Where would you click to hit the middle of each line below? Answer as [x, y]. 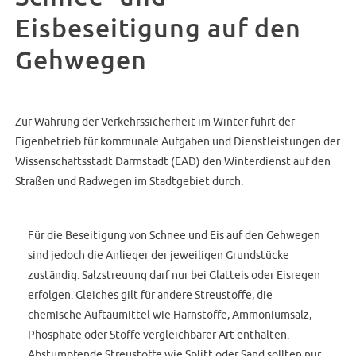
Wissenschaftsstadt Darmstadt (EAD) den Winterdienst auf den [173, 161]
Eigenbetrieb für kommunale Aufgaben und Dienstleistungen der [178, 141]
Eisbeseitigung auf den [159, 29]
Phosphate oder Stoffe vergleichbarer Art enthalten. [159, 335]
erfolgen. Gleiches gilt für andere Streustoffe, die [151, 295]
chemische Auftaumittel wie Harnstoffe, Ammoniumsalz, [170, 315]
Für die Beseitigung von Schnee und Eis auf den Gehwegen [174, 235]
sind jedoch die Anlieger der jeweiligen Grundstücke [159, 255]
